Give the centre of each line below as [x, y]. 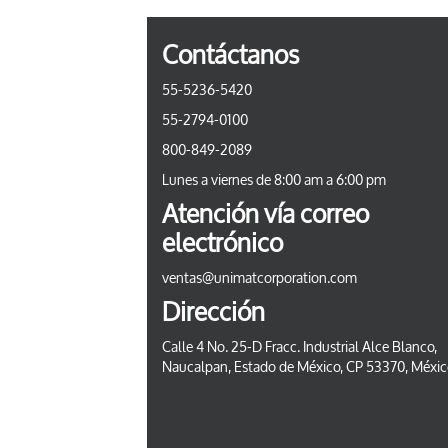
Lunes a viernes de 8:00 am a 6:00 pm [274, 180]
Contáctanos [230, 56]
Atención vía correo [265, 215]
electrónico [222, 244]
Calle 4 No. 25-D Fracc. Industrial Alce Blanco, [299, 347]
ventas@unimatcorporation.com [259, 278]
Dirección [213, 313]
